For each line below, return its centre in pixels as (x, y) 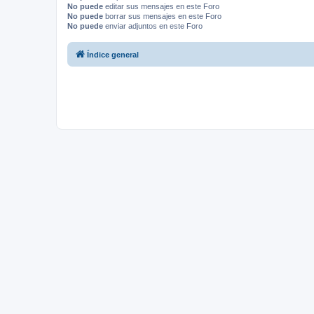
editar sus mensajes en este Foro (161, 6)
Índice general (113, 55)
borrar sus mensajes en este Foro (162, 16)
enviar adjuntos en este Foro (153, 26)
